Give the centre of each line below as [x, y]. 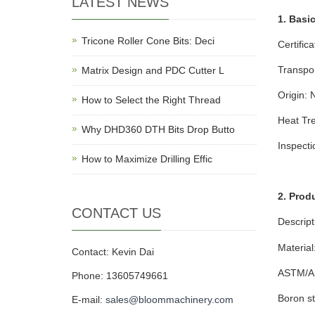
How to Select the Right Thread [151, 100]
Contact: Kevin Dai [113, 252]
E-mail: [89, 300]
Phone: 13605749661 [120, 276]
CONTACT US [116, 213]
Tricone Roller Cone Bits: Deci [148, 41]
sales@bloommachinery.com [169, 300]
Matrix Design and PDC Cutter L [153, 70]
